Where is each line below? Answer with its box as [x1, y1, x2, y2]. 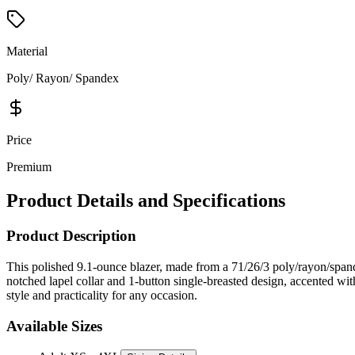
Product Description [6, 227, 136, 245]
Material [6, 44, 48, 59]
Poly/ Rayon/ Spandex [6, 71, 119, 86]
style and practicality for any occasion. [6, 288, 197, 302]
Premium [6, 160, 52, 174]
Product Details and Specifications [6, 190, 285, 212]
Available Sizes [6, 317, 102, 334]
